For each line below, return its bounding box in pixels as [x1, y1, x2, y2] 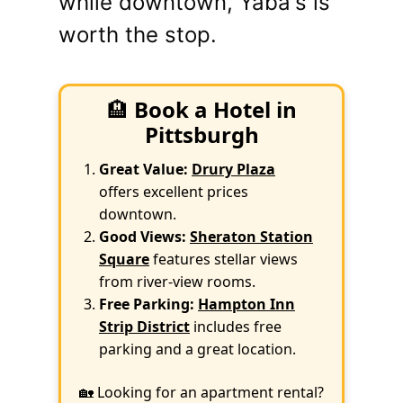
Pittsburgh [144, 120, 259, 149]
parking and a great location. [99, 339, 296, 359]
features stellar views [149, 249, 298, 269]
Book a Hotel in [133, 94, 297, 124]
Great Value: [99, 159, 188, 179]
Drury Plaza [192, 159, 275, 179]
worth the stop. [58, 22, 217, 48]
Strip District [99, 317, 190, 336]
